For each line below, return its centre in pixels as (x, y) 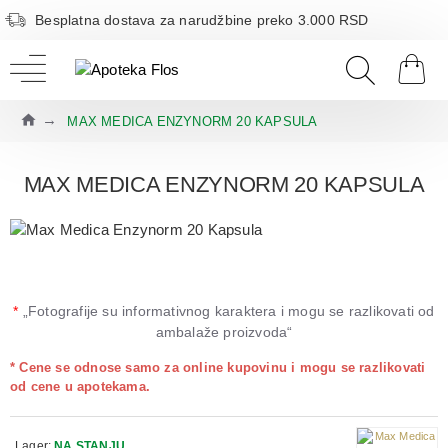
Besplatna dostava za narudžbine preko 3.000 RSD (202, 19)
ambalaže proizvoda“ (224, 332)
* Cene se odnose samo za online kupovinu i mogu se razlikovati (218, 368)
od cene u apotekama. (80, 387)
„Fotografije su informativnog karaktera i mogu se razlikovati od (226, 311)
